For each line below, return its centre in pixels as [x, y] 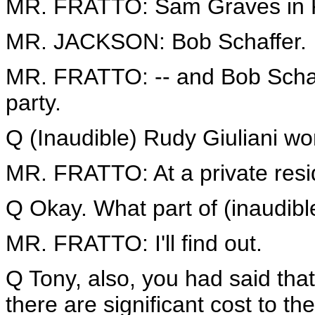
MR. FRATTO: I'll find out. [134, 243]
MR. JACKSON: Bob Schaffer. [156, 41]
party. [33, 103]
